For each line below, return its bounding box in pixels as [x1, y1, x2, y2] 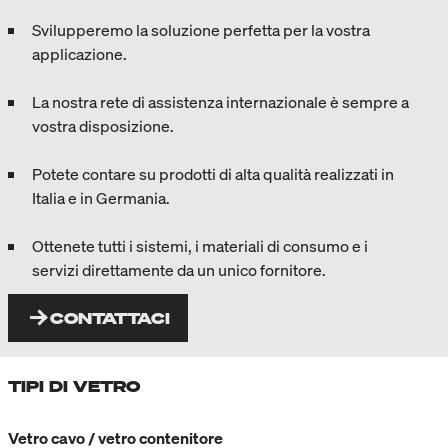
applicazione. [32, 42, 127, 65]
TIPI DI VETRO [8, 374, 140, 397]
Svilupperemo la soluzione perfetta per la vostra [32, 18, 370, 41]
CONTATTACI [50, 306, 170, 329]
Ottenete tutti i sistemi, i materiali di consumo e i [32, 234, 368, 257]
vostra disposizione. [32, 114, 174, 137]
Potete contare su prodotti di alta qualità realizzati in [32, 162, 394, 185]
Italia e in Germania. [32, 186, 170, 209]
